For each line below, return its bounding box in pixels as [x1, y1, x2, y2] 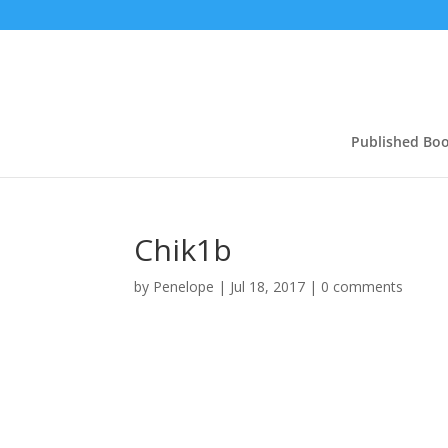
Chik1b [134, 229, 233, 270]
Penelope [153, 277, 215, 296]
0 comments [321, 277, 404, 296]
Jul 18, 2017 [230, 277, 306, 296]
